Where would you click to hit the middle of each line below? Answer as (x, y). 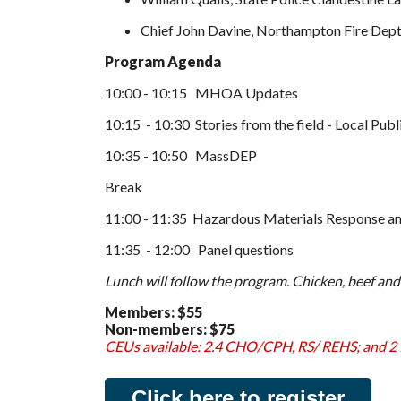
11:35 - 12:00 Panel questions (199, 249)
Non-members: (156, 329)
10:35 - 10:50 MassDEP (181, 155)
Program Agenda (164, 61)
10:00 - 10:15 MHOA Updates (201, 93)
